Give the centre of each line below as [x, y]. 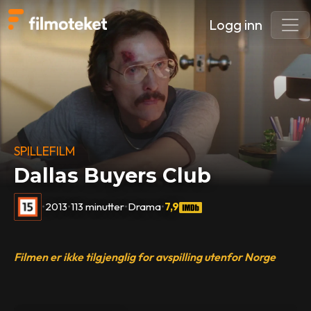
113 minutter [98, 206]
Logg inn [236, 25]
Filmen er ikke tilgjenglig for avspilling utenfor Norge [145, 257]
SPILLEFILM [45, 151]
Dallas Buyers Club [113, 176]
